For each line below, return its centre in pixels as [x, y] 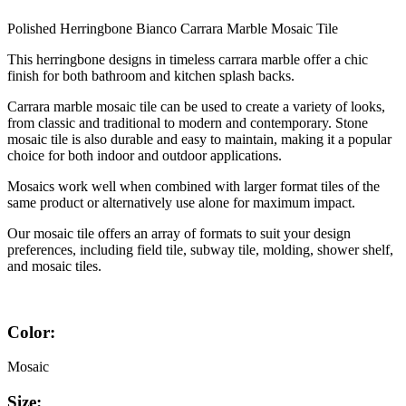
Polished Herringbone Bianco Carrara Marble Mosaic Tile [173, 28]
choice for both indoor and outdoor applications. [145, 155]
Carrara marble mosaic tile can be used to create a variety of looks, [196, 106]
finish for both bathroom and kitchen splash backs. [151, 75]
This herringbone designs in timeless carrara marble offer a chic [188, 59]
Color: [31, 332]
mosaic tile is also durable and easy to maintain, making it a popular [199, 139]
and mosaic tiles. [54, 266]
